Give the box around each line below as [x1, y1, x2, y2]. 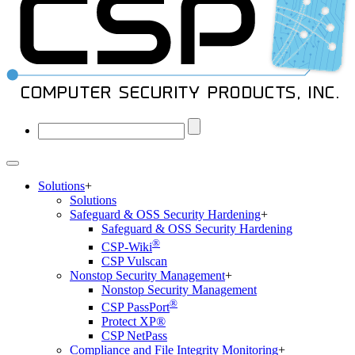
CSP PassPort [101, 300, 170, 314]
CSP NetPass [101, 328, 167, 342]
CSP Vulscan [101, 254, 167, 268]
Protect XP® [101, 314, 166, 328]
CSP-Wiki [101, 239, 152, 254]
